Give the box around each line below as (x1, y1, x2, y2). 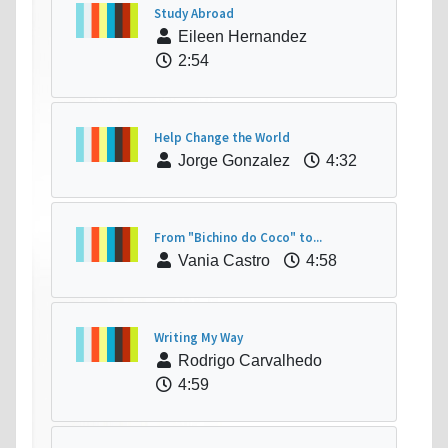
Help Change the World (154, 129, 290, 147)
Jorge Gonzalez (174, 152, 290, 170)
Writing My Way (154, 329, 243, 347)
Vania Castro (174, 252, 270, 270)
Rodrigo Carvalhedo (174, 352, 322, 370)
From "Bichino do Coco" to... (154, 229, 322, 247)
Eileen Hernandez (174, 28, 307, 46)
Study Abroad (154, 5, 234, 23)
